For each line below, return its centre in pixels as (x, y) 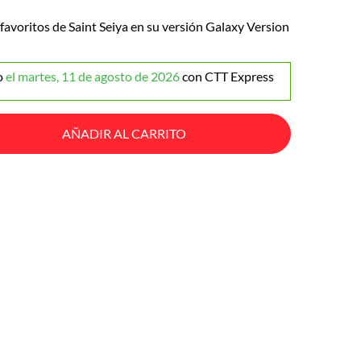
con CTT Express (228, 76)
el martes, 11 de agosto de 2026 (93, 76)
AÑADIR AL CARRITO (124, 133)
